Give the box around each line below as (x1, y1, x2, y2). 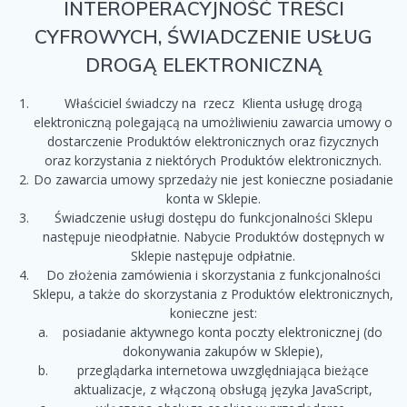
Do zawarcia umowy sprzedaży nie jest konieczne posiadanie (33, 171, 393, 189)
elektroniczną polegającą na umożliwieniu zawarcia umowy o (34, 114, 392, 132)
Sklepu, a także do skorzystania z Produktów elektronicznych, (33, 285, 393, 303)
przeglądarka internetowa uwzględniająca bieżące (76, 362, 369, 380)
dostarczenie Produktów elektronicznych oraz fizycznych (47, 133, 379, 151)
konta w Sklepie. (165, 190, 261, 208)
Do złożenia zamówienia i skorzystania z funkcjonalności (45, 266, 381, 284)
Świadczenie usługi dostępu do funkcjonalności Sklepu (54, 209, 372, 227)
